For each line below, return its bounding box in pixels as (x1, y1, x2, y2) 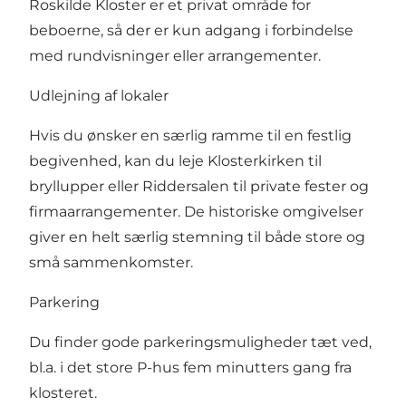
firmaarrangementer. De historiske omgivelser (29, 203, 363, 221)
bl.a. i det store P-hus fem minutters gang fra (29, 359, 352, 377)
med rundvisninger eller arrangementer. (29, 47, 321, 65)
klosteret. (29, 384, 97, 402)
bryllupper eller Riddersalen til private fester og (29, 178, 369, 196)
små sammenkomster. (29, 254, 193, 272)
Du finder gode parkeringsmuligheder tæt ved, (29, 333, 372, 352)
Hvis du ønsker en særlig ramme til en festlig (29, 127, 352, 145)
